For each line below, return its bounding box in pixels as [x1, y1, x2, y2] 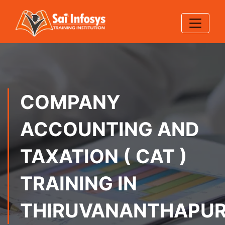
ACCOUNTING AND [20, 118, 199, 141]
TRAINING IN [20, 172, 137, 195]
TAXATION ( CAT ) [20, 145, 187, 168]
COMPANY [20, 90, 121, 114]
